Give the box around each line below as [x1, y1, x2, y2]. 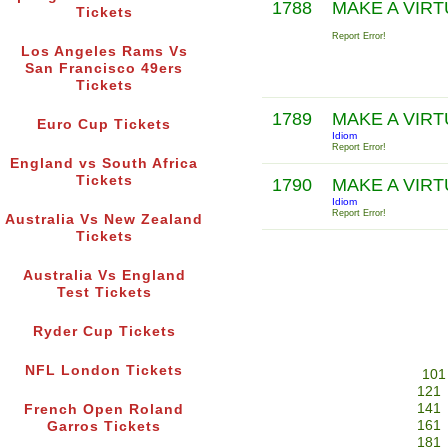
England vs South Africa [10, 156, 198, 172]
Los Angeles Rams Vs [20, 44, 188, 60]
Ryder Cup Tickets [32, 324, 176, 340]
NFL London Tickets [25, 363, 183, 379]
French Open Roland [24, 402, 184, 418]
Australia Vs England [22, 268, 186, 284]
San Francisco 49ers [25, 61, 183, 77]
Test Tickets [56, 285, 152, 301]
